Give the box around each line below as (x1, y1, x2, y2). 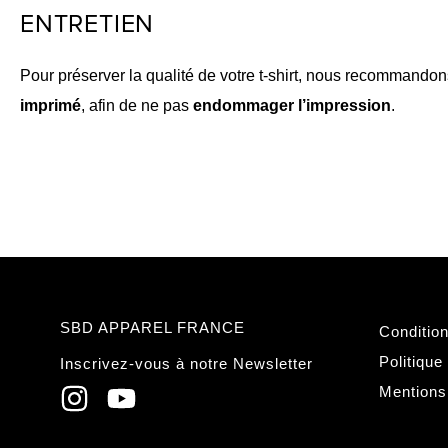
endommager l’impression (193, 97, 391, 114)
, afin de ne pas (81, 97, 193, 114)
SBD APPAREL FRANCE (60, 318, 245, 336)
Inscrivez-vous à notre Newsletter (60, 354, 313, 372)
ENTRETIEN (20, 12, 155, 37)
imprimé (20, 97, 81, 114)
